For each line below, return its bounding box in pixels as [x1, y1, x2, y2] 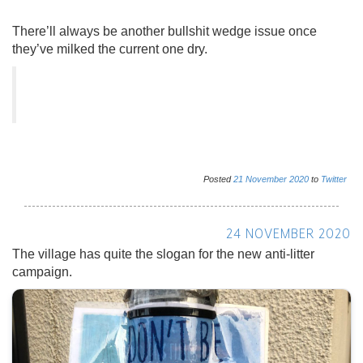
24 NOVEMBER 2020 [226, 228, 351, 241]
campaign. [12, 264, 72, 279]
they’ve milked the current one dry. [12, 41, 207, 56]
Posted [203, 173, 233, 184]
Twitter [321, 173, 347, 184]
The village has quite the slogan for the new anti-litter [12, 246, 314, 261]
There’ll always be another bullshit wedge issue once [12, 23, 317, 38]
